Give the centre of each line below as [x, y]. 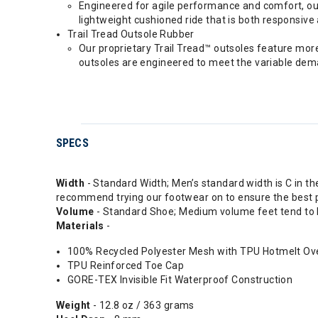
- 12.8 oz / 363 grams [143, 305]
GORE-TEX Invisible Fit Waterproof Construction [180, 279]
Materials [82, 225]
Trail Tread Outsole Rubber [131, 34]
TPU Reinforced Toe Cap [126, 265]
